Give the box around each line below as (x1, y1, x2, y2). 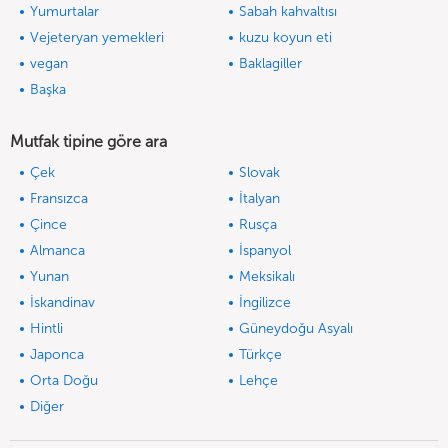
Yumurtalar (30, 3, 99, 21)
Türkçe (239, 346, 282, 364)
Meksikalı (239, 268, 295, 286)
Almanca (30, 242, 85, 260)
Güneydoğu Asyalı (239, 320, 353, 338)
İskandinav (30, 294, 95, 312)
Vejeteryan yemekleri (30, 29, 164, 47)
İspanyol (239, 242, 291, 260)
